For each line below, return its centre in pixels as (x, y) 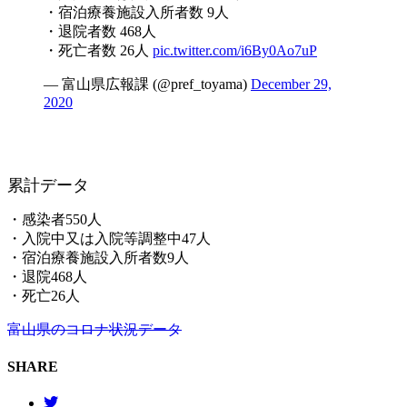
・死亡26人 (44, 295)
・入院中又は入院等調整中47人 (109, 238)
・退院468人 (47, 276)
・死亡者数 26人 (98, 50)
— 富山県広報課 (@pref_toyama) (147, 84)
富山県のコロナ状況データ (94, 329)
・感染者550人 (55, 219)
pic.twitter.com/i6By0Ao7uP (235, 50)
